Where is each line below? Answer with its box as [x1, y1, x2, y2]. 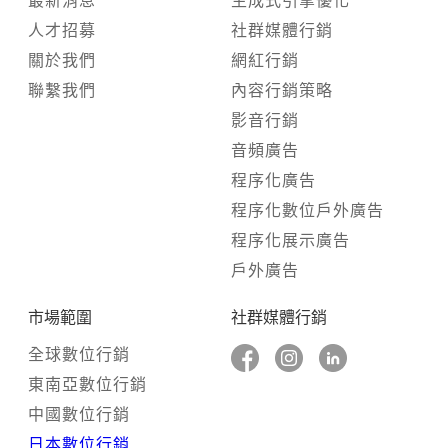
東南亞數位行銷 [28, 374, 147, 394]
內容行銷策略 [231, 80, 333, 100]
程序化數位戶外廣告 [231, 200, 384, 220]
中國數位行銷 [28, 404, 130, 424]
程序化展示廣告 [231, 230, 350, 250]
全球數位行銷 [28, 344, 130, 364]
